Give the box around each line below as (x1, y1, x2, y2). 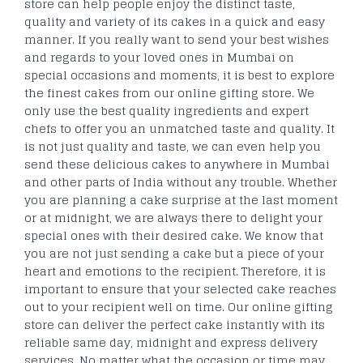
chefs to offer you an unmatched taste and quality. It (24, 117, 335, 139)
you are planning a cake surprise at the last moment (24, 189, 338, 210)
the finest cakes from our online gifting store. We (24, 82, 314, 103)
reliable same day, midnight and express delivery (24, 331, 318, 352)
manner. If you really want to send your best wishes (24, 28, 329, 49)
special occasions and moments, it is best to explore (24, 64, 335, 85)
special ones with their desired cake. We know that (24, 224, 323, 246)
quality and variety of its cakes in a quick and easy (24, 11, 325, 32)
